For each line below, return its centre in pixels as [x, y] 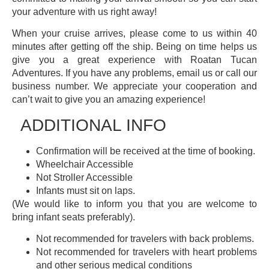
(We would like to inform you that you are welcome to [134, 204]
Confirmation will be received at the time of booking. [146, 151]
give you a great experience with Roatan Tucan [134, 60]
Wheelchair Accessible [85, 164]
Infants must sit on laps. [86, 190]
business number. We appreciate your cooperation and [134, 86]
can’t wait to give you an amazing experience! [109, 100]
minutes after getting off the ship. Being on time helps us [134, 47]
